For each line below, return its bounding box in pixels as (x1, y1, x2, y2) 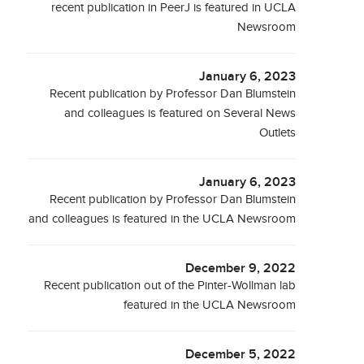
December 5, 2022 (185, 347, 297, 362)
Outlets (259, 126, 297, 140)
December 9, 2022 (185, 261, 297, 276)
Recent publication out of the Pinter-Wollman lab (44, 279, 297, 292)
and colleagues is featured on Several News (64, 106, 297, 120)
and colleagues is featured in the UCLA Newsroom (28, 212, 297, 226)
